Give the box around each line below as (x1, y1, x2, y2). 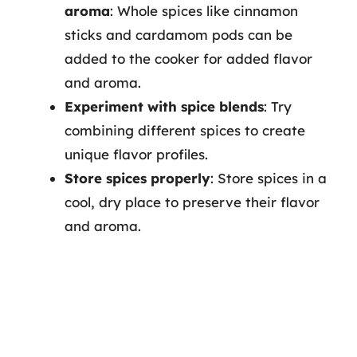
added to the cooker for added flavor (65, 50, 312, 67)
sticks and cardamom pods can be (65, 26, 292, 43)
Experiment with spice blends (65, 98, 264, 115)
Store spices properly (65, 170, 210, 186)
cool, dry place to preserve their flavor (65, 194, 320, 210)
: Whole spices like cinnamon (110, 2, 298, 19)
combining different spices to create (65, 122, 305, 139)
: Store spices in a (210, 170, 327, 186)
